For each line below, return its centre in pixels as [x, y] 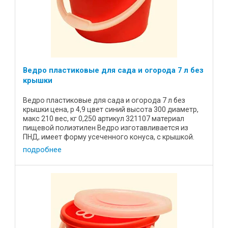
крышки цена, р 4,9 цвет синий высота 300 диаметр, [111, 110]
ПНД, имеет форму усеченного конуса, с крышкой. [109, 137]
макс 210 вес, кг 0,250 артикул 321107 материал [104, 119]
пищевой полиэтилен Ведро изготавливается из [106, 128]
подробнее [42, 149]
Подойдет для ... [50, 146]
